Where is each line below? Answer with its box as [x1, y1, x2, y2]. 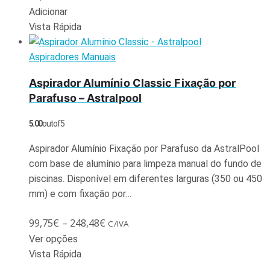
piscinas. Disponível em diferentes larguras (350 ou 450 [29, 172, 262, 184]
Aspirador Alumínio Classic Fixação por [29, 76, 236, 89]
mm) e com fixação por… [29, 187, 131, 199]
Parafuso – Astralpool [29, 91, 142, 104]
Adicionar [29, 5, 67, 17]
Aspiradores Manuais [29, 51, 116, 63]
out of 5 [42, 118, 64, 128]
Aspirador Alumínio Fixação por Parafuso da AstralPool [29, 142, 259, 154]
